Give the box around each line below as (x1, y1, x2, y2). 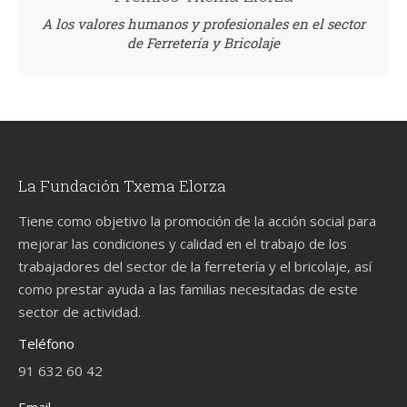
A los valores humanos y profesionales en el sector (42, 15, 365, 34)
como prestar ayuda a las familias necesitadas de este (18, 280, 358, 299)
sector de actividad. (18, 303, 141, 322)
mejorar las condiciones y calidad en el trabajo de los (18, 234, 347, 253)
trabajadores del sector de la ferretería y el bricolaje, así (18, 257, 372, 276)
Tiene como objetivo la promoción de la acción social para (18, 212, 376, 231)
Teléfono (18, 334, 74, 353)
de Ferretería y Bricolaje (127, 34, 280, 53)
